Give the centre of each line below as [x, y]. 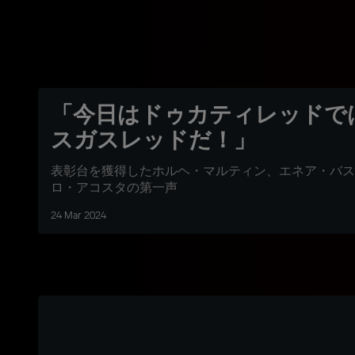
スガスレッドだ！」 [153, 139]
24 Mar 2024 [78, 216]
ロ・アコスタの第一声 [114, 189]
